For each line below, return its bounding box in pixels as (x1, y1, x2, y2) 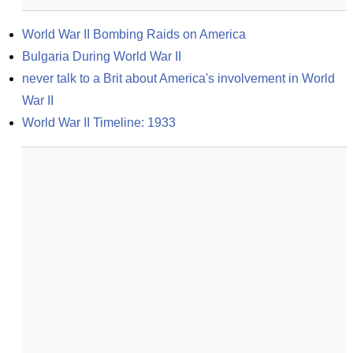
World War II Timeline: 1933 (22, 116, 176, 129)
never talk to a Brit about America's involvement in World (22, 72, 335, 85)
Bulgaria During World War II (22, 50, 181, 63)
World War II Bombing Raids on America (22, 28, 246, 41)
